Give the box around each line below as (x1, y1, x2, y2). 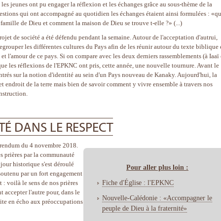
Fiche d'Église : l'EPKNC (102, 178, 174, 186)
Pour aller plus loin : (126, 163, 188, 171)
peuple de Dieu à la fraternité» (102, 204, 187, 212)
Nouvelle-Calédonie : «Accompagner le (102, 193, 212, 202)
